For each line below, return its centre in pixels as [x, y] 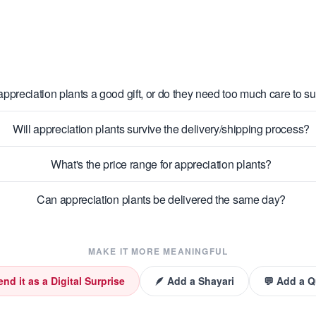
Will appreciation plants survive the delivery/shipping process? [161, 129]
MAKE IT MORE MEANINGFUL [158, 251]
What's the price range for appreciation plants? [161, 164]
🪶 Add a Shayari [194, 281]
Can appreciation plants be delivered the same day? [161, 199]
